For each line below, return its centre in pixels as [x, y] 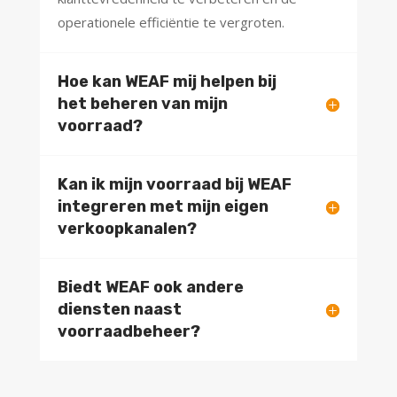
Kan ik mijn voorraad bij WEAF [174, 185]
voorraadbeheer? [128, 332]
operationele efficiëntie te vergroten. [171, 23]
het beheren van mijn [142, 104]
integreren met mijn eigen [163, 207]
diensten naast [119, 310]
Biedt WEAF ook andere [150, 288]
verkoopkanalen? [127, 229]
